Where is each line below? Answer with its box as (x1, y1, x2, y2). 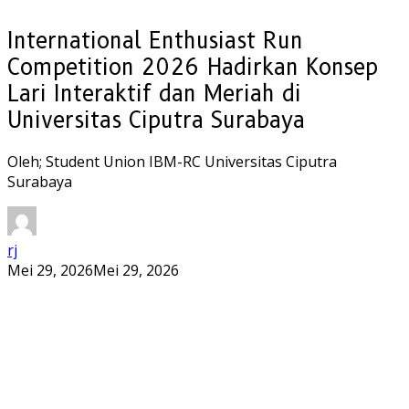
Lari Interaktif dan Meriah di (7, 79, 301, 107)
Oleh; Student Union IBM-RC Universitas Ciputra (7, 151, 337, 172)
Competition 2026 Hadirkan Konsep (7, 53, 378, 80)
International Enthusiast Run (7, 26, 303, 54)
